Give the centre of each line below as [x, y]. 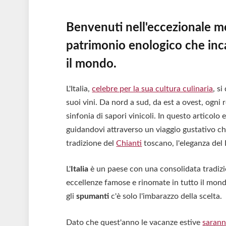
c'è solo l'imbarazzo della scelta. [167, 196]
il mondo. [92, 64]
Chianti [129, 143]
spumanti [94, 196]
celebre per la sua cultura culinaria [153, 89]
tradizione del [91, 143]
